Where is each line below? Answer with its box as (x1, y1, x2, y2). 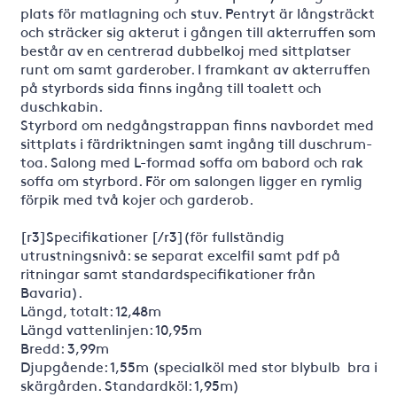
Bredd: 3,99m (19, 338, 109, 357)
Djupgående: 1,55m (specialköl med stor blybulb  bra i (19, 356, 378, 376)
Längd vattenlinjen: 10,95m (19, 319, 202, 339)
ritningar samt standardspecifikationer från (19, 263, 315, 283)
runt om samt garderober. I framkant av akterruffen (19, 58, 370, 78)
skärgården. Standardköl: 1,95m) (19, 375, 239, 394)
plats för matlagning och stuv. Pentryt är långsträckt (19, 3, 375, 22)
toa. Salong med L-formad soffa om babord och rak (19, 152, 363, 171)
